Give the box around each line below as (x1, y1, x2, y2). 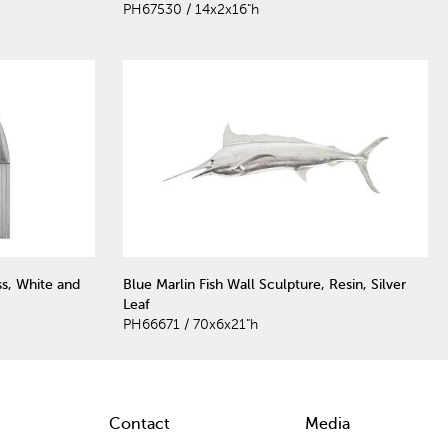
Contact (108, 414, 170, 433)
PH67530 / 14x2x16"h (123, 2, 259, 18)
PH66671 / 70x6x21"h (123, 316, 258, 332)
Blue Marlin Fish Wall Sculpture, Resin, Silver (123, 276, 406, 292)
